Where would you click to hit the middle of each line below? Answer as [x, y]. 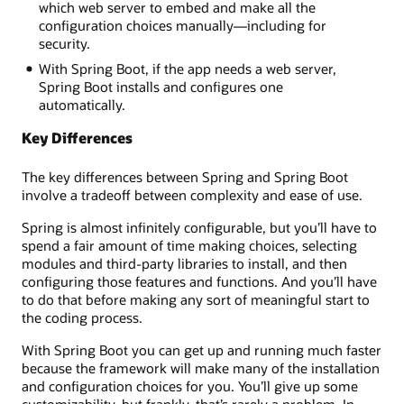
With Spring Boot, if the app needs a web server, [187, 69]
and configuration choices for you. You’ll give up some [190, 386]
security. [64, 43]
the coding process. [82, 317]
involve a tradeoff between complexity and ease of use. [192, 194]
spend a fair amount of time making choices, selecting [189, 245]
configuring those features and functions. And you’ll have [199, 281]
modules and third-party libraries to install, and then [184, 263]
